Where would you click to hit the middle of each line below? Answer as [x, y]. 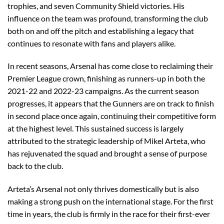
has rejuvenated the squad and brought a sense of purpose [107, 153]
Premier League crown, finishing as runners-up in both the [106, 78]
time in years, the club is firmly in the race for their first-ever [109, 214]
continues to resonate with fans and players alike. [91, 43]
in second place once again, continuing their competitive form [112, 116]
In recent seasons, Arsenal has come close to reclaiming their [110, 66]
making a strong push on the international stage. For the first [110, 201]
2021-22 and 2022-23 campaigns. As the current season [103, 91]
